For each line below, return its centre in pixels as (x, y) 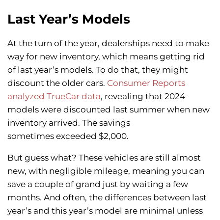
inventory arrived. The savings (69, 123)
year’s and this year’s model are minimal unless (105, 211)
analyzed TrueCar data (54, 96)
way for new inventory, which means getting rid (106, 57)
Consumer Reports (146, 83)
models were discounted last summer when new (109, 110)
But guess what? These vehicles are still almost (104, 158)
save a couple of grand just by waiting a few (98, 184)
